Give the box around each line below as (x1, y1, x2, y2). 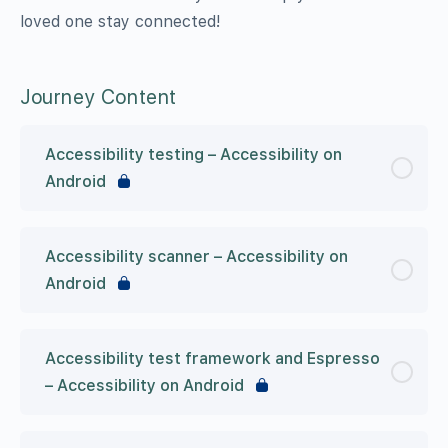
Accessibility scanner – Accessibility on (45, 246, 348, 266)
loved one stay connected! (20, 11, 221, 31)
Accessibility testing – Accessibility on (45, 144, 342, 164)
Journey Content (20, 84, 177, 109)
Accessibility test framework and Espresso (45, 348, 380, 368)
